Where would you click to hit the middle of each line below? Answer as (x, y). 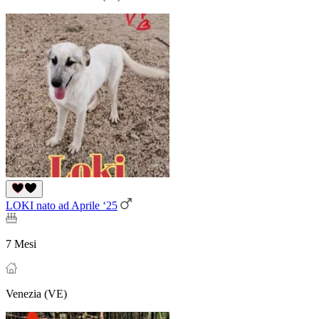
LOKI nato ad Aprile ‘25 (62, 205)
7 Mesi (21, 244)
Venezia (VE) (36, 293)
